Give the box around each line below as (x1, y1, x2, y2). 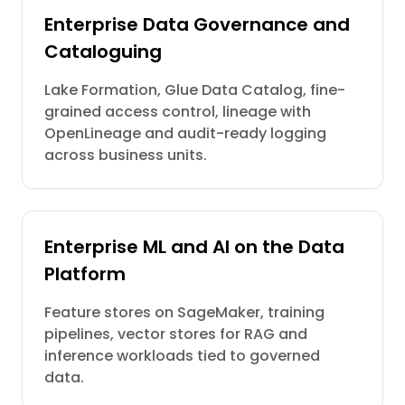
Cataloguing (44, 39, 162, 64)
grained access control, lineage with (44, 101, 311, 122)
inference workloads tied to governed (44, 345, 320, 366)
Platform (44, 261, 126, 287)
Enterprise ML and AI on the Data (44, 234, 344, 259)
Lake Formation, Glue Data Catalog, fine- (44, 80, 345, 100)
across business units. (44, 145, 207, 165)
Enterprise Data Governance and (44, 12, 350, 37)
